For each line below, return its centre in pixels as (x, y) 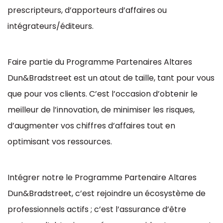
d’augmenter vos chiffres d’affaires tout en (91, 126)
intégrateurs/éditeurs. (51, 26)
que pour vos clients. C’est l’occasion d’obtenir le (103, 94)
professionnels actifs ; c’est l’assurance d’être (97, 209)
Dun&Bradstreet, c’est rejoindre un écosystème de (107, 193)
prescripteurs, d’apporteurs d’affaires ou (87, 10)
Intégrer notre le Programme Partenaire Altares (102, 177)
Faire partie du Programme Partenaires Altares (100, 62)
